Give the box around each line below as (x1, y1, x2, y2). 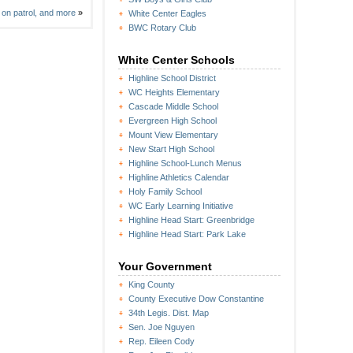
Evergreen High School (128, 116, 217, 125)
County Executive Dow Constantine (128, 294, 264, 303)
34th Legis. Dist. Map (128, 308, 209, 318)
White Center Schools (118, 54, 235, 66)
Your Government (118, 260, 212, 273)
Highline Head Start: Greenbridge (128, 215, 255, 225)
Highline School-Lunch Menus (128, 158, 242, 168)
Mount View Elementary (128, 130, 218, 139)
